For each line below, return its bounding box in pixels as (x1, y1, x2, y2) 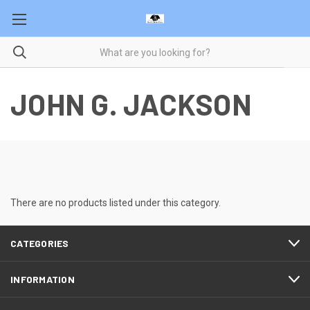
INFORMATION (10, 273, 75, 285)
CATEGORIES (10, 237, 69, 249)
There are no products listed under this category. (10, 197, 221, 208)
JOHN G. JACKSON (10, 86, 252, 121)
